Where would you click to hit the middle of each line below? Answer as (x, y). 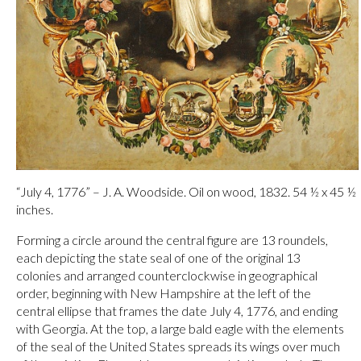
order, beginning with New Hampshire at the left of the (164, 293)
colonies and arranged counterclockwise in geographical (167, 276)
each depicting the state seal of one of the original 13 (158, 258)
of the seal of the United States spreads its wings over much (178, 346)
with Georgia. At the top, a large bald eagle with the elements (180, 329)
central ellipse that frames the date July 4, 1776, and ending (177, 311)
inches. (35, 210)
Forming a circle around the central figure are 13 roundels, (172, 240)
